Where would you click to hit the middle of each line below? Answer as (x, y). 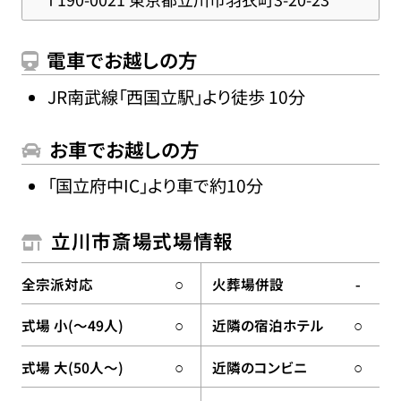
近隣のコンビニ (260, 367)
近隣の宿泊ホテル (269, 325)
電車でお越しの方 (123, 60)
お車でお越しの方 (125, 149)
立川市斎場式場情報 (142, 241)
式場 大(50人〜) (72, 367)
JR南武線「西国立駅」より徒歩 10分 (176, 97)
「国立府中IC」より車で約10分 (155, 186)
